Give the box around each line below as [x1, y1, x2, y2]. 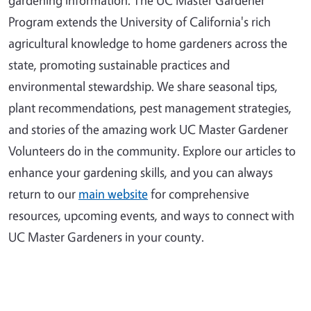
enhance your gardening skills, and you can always [8, 163, 273, 180]
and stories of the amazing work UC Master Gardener [8, 120, 288, 137]
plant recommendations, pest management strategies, [8, 99, 292, 116]
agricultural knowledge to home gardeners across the [8, 34, 287, 51]
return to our [8, 185, 78, 202]
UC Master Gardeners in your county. [8, 228, 204, 245]
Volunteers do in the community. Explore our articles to [8, 142, 296, 159]
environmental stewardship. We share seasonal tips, [8, 77, 278, 94]
